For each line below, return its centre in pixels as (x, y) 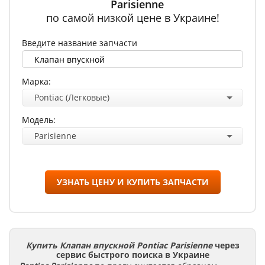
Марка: (36, 81)
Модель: (39, 120)
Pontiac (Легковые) (72, 97)
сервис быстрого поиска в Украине (132, 255)
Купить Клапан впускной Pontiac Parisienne (119, 245)
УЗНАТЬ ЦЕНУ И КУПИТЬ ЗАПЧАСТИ (132, 182)
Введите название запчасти (80, 43)
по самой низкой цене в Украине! (132, 18)
